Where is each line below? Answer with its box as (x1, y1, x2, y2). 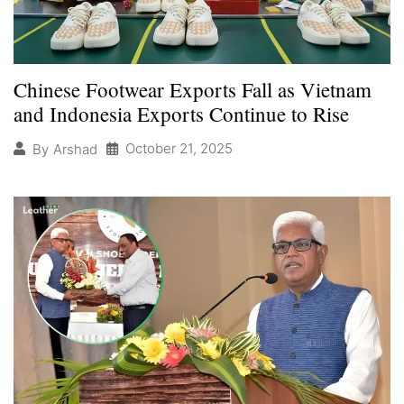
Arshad (53, 140, 97, 158)
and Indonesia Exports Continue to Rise (14, 100, 349, 128)
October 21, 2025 (125, 140, 233, 158)
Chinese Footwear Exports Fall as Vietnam (14, 76, 372, 104)
